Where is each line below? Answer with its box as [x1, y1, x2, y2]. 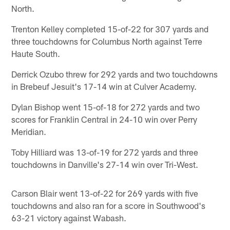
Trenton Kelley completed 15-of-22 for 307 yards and [11, 23, 209, 34]
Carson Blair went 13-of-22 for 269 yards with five [11, 187, 199, 198]
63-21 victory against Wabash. [11, 212, 127, 223]
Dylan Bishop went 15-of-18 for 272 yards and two [11, 101, 200, 112]
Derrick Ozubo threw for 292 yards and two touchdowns [11, 68, 218, 79]
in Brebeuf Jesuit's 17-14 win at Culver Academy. [11, 81, 197, 91]
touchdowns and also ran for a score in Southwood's [11, 200, 206, 210]
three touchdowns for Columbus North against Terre [11, 35, 203, 46]
